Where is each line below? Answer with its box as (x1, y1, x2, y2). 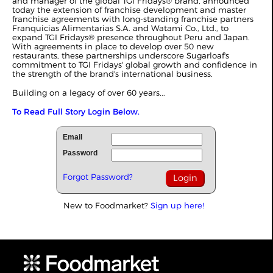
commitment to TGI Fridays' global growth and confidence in (12, 60, 257, 69)
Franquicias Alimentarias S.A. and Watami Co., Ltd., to (12, 23, 229, 33)
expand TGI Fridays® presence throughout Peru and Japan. (12, 32, 250, 42)
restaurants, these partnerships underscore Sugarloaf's (12, 51, 229, 60)
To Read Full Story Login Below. (12, 107, 140, 116)
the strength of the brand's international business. (12, 69, 213, 79)
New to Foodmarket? (63, 200, 151, 210)
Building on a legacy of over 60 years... (12, 88, 165, 97)
